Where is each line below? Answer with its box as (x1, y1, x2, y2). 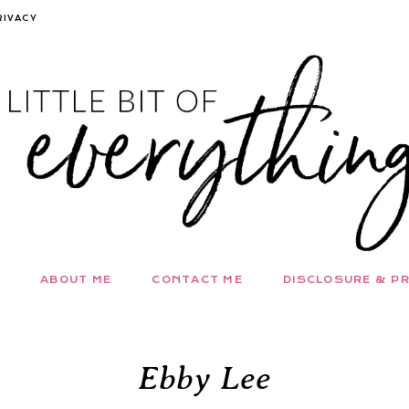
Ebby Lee (138, 358, 271, 397)
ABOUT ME (40, 273, 112, 286)
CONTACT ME (152, 273, 243, 286)
